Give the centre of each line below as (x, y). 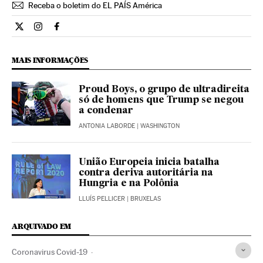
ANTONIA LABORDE (107, 126)
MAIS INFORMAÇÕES (50, 60)
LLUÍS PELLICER (102, 198)
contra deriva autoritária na (146, 173)
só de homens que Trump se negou (161, 100)
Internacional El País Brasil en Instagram (119, 31)
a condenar (106, 111)
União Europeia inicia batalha (149, 162)
